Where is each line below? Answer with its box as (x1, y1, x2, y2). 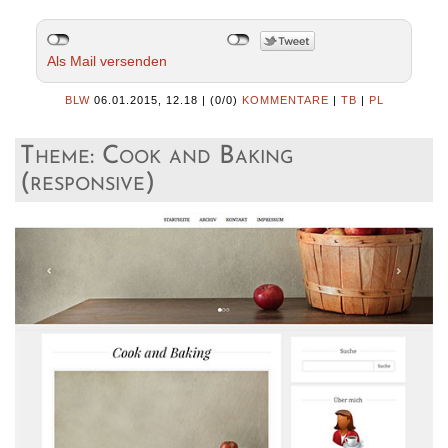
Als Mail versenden (46, 53, 167, 70)
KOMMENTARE (241, 94, 329, 107)
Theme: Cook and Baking (20, 144, 294, 170)
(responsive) (20, 171, 155, 197)
